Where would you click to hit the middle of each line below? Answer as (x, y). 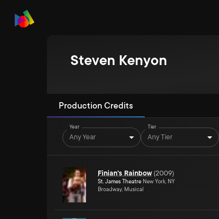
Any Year (83, 137)
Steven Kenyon (119, 61)
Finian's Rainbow (125, 173)
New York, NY (158, 182)
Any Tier (160, 137)
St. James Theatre (120, 182)
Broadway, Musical (121, 189)
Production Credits (96, 106)
